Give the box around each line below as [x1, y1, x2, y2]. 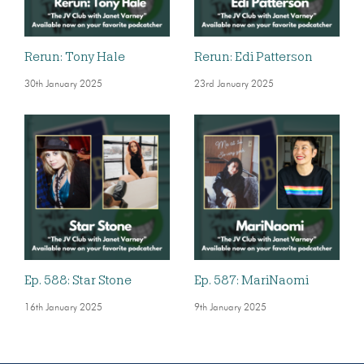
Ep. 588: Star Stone [24, 273, 132, 288]
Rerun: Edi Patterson [194, 49, 313, 64]
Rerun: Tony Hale [24, 49, 125, 64]
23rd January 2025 [194, 79, 274, 89]
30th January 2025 [24, 79, 102, 89]
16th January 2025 [24, 303, 102, 314]
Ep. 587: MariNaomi [194, 273, 309, 288]
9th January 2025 [194, 303, 266, 314]
